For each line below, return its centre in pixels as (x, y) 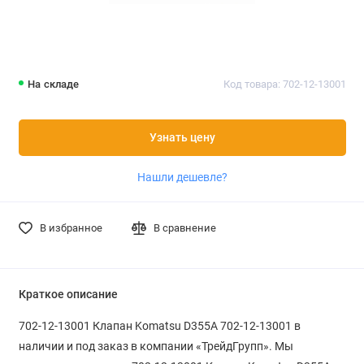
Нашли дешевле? (182, 177)
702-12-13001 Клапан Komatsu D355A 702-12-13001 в (159, 325)
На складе (54, 84)
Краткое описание (68, 294)
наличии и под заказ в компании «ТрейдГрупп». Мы (156, 346)
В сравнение (185, 227)
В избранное (71, 227)
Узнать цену (182, 137)
